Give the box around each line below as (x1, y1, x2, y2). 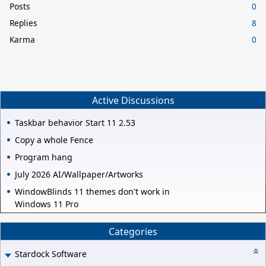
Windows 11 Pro (15, 198, 78, 210)
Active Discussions (91, 93, 175, 107)
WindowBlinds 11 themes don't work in (15, 186, 170, 198)
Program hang (15, 151, 72, 163)
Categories (109, 224, 157, 238)
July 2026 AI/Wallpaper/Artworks (15, 169, 143, 180)
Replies (9, 17, 37, 28)
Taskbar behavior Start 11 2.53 (15, 117, 135, 129)
